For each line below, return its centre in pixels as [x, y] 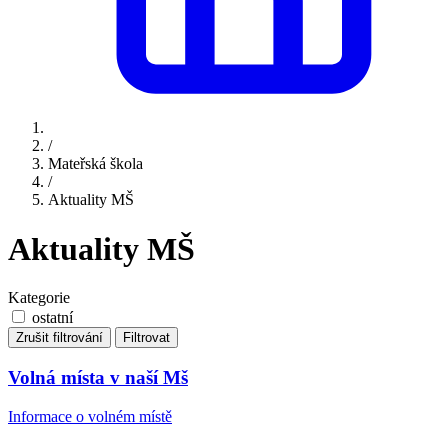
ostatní [52, 318]
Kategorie [39, 298]
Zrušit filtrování [59, 338]
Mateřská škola [95, 164]
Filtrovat [146, 338]
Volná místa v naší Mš [98, 377]
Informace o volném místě [90, 416]
